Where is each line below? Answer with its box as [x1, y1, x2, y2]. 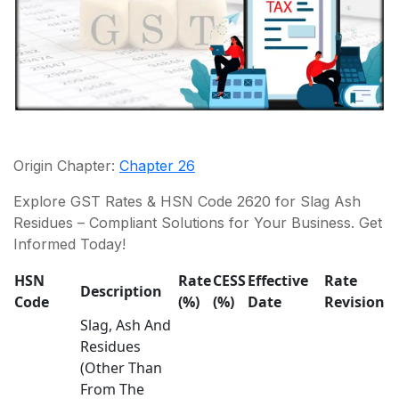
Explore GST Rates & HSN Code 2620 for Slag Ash [13, 191, 361, 210]
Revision [324, 291, 385, 312]
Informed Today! [13, 234, 126, 253]
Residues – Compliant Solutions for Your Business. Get [13, 213, 382, 232]
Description [80, 281, 162, 301]
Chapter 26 [119, 156, 195, 175]
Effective [248, 270, 308, 290]
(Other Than [80, 357, 162, 378]
